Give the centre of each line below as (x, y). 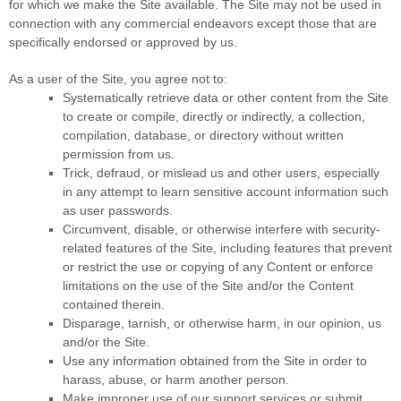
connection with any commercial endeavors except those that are (193, 23)
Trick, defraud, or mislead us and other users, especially (221, 172)
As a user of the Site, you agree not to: (118, 78)
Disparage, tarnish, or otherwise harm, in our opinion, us (222, 323)
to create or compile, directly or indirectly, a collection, (214, 116)
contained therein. (114, 304)
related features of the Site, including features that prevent (227, 247)
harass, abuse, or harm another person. (176, 379)
